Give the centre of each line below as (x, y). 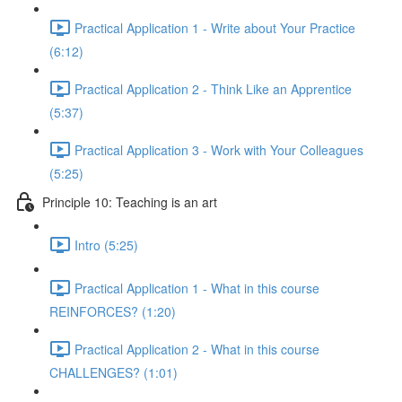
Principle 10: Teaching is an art (130, 201)
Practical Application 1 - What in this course (197, 288)
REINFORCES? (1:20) (113, 311)
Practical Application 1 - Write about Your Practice (215, 27)
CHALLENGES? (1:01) (114, 372)
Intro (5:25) (106, 245)
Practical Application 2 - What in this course (197, 349)
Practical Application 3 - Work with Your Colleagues (219, 149)
